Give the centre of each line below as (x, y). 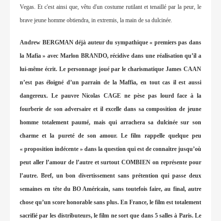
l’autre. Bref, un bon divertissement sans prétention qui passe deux (110, 176)
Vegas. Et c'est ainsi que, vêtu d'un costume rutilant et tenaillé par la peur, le (110, 7)
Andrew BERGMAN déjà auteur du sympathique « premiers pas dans (110, 43)
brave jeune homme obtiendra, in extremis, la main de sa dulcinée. (96, 20)
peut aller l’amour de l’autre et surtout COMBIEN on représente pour (110, 163)
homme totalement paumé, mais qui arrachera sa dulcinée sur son (110, 123)
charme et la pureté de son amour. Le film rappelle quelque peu (110, 136)
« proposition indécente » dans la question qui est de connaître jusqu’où (110, 149)
